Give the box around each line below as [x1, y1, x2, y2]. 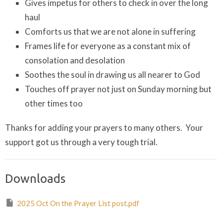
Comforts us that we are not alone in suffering [25, 26, 196, 37]
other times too [25, 98, 83, 109]
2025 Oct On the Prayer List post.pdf [17, 199, 139, 208]
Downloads [5, 172, 65, 186]
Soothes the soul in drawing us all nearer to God [25, 69, 200, 80]
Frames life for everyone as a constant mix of [25, 41, 191, 52]
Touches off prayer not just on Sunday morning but [25, 84, 212, 95]
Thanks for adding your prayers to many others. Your [5, 122, 203, 133]
